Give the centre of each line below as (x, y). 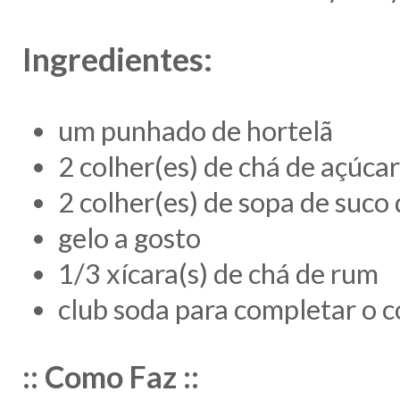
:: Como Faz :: (111, 376)
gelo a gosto (129, 237)
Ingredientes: (117, 58)
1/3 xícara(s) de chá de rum (218, 273)
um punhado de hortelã (196, 130)
